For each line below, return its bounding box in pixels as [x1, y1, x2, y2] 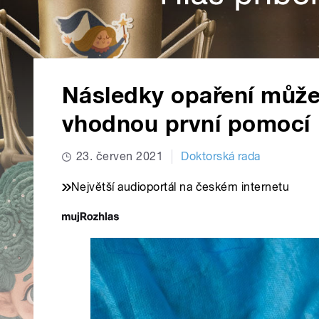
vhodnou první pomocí [62, 110, 310, 138]
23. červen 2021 [76, 150, 164, 164]
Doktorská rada [181, 150, 261, 164]
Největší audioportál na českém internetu [71, 180, 290, 194]
